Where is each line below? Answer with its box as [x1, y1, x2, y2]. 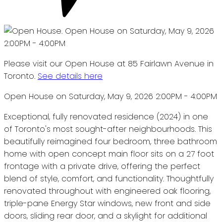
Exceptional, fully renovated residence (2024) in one [4, 111, 208, 122]
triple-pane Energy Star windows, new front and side [4, 197, 211, 209]
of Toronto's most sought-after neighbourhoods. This [4, 123, 212, 135]
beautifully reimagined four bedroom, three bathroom [4, 135, 217, 147]
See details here [38, 70, 103, 82]
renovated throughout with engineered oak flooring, [4, 185, 211, 197]
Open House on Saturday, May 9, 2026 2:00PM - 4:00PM [4, 90, 217, 102]
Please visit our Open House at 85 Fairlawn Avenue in [4, 57, 214, 69]
